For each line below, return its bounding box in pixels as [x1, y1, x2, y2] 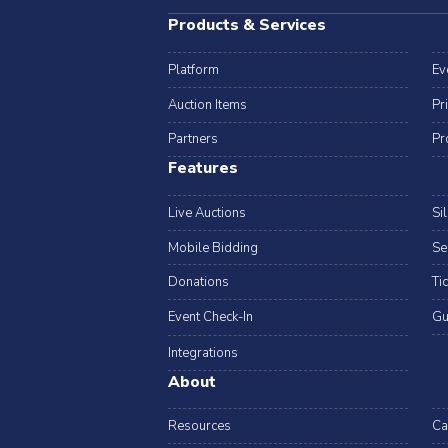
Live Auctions [168, 203, 247, 222]
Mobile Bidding [168, 238, 259, 257]
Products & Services [168, 14, 327, 37]
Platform [168, 60, 220, 79]
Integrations [168, 343, 239, 362]
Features [168, 157, 239, 180]
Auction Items [168, 95, 248, 114]
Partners [168, 130, 219, 149]
